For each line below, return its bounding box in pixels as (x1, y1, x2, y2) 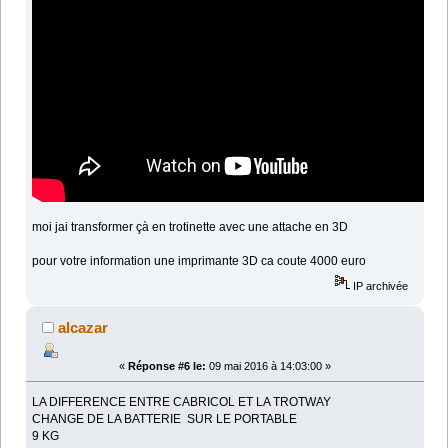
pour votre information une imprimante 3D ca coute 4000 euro (32, 254, 367, 269)
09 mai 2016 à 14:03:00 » (206, 359, 331, 372)
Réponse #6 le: (128, 359, 206, 372)
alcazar (58, 318, 109, 336)
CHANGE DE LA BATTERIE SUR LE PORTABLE (32, 412, 298, 427)
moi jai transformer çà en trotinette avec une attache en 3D (32, 220, 349, 235)
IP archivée (350, 279, 409, 292)
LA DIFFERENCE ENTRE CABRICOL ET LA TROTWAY (32, 395, 332, 410)
